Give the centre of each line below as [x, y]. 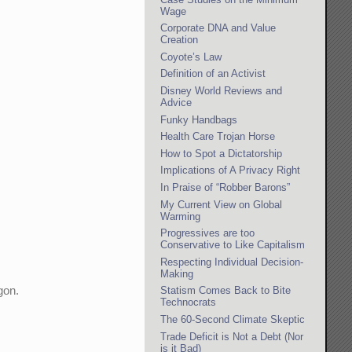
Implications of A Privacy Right [231, 170]
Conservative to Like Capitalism [233, 245]
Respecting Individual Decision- [232, 262]
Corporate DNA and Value [218, 28]
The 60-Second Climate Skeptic [233, 319]
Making [177, 273]
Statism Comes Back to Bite [226, 291]
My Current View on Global [222, 204]
